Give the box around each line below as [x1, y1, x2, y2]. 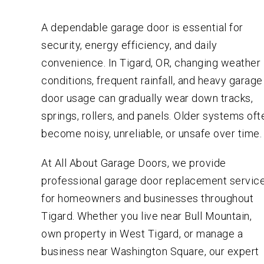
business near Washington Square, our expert [41, 245, 259, 258]
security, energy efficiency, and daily [41, 38, 217, 51]
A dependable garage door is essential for [41, 21, 243, 34]
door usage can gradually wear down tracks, [41, 91, 253, 104]
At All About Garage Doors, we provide [41, 156, 226, 169]
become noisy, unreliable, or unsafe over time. [41, 127, 262, 140]
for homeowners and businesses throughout [41, 192, 254, 204]
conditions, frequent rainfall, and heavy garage [41, 74, 263, 87]
